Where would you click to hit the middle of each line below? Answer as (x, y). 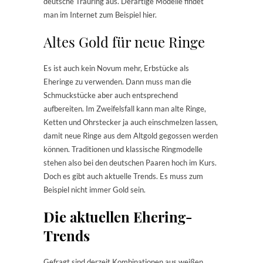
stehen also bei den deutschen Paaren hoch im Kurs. (130, 163)
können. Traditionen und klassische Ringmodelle (123, 149)
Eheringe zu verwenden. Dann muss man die (117, 82)
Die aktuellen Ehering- (118, 217)
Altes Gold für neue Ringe (124, 42)
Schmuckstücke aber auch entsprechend (111, 95)
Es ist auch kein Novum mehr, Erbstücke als (116, 68)
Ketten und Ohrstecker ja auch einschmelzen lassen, (131, 122)
